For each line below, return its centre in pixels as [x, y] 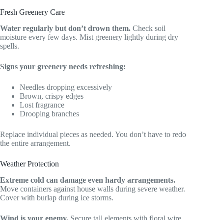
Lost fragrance [42, 105]
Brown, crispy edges [52, 96]
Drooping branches [49, 113]
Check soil [148, 28]
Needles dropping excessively [66, 87]
